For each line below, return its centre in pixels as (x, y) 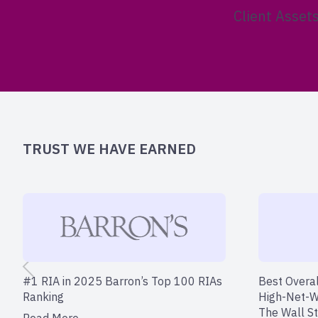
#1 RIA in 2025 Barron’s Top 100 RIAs (122, 281)
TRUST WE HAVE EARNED (109, 148)
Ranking (43, 296)
